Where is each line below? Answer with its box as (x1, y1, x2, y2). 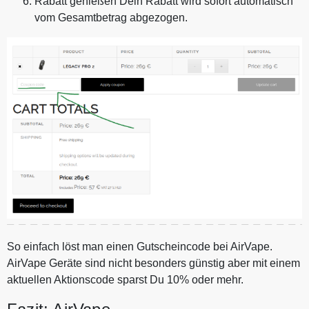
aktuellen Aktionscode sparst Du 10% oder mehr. (7, 274, 243, 286)
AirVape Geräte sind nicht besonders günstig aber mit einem (7, 257, 300, 270)
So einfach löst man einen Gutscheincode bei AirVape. (7, 241, 272, 253)
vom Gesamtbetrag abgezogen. (34, 11, 188, 23)
